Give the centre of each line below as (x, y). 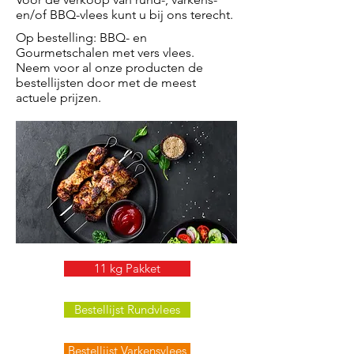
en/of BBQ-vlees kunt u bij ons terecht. (124, 15)
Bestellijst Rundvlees (127, 309)
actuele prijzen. (58, 98)
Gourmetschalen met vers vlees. (105, 53)
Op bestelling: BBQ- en (81, 38)
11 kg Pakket (127, 268)
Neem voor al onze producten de (109, 68)
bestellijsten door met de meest (106, 83)
